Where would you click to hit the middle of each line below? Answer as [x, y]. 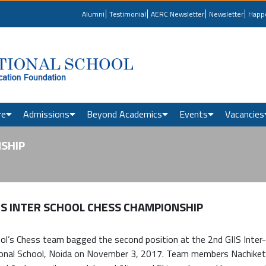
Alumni [93, 14]
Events [194, 114]
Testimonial [128, 14]
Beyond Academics [124, 114]
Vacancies [245, 114]
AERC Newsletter [178, 14]
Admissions [46, 114]
